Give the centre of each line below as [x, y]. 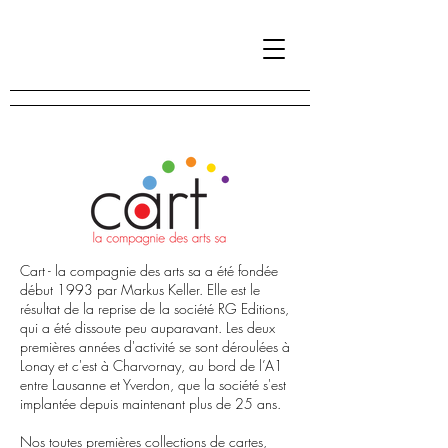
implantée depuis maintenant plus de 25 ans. [150, 403]
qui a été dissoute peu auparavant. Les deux [147, 327]
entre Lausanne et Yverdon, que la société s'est [153, 384]
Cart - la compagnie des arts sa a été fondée [149, 270]
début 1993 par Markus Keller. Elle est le [140, 289]
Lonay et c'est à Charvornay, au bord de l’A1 [151, 365]
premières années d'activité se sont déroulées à [155, 346]
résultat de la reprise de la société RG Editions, [154, 308]
